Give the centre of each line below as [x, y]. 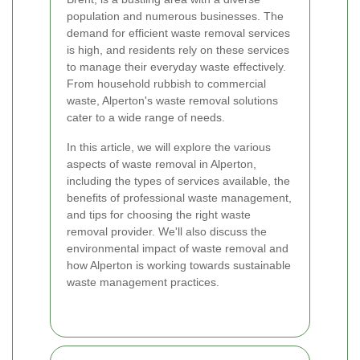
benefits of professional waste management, [179, 198]
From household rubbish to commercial [166, 84]
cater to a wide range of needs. [146, 118]
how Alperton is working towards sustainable [179, 266]
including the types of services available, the [178, 181]
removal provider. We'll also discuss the [167, 232]
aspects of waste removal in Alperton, [162, 164]
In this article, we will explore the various [169, 147]
